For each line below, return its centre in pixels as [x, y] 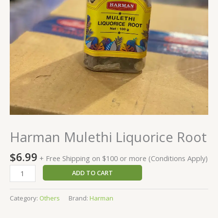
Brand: [79, 198]
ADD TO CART [92, 173]
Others [50, 198]
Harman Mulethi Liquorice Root [108, 137]
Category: [25, 198]
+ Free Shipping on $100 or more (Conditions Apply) [124, 158]
